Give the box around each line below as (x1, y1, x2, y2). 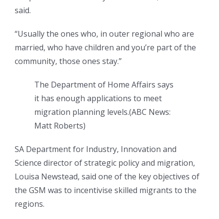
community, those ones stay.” (15, 56, 122, 67)
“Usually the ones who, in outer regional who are (15, 28, 194, 40)
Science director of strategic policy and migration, (15, 157, 195, 169)
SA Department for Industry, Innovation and (15, 144, 176, 155)
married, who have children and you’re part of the (15, 42, 196, 53)
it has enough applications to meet (34, 93, 162, 104)
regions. (15, 198, 44, 210)
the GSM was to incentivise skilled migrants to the (15, 185, 197, 196)
